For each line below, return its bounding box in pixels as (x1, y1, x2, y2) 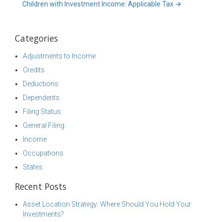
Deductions (23, 80, 58, 88)
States (23, 163, 43, 171)
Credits (23, 66, 45, 74)
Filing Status (23, 108, 61, 115)
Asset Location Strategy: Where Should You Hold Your (23, 200, 191, 208)
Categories (15, 32, 58, 44)
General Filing (23, 121, 64, 129)
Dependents (23, 94, 59, 102)
